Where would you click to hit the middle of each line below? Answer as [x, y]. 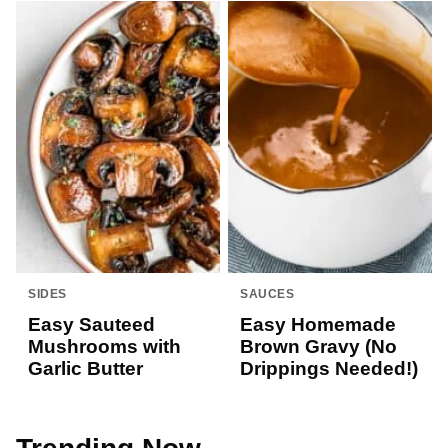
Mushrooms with [104, 347]
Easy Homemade [318, 325]
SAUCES [267, 294]
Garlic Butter [85, 369]
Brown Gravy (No [318, 347]
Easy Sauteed [91, 325]
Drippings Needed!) [329, 369]
